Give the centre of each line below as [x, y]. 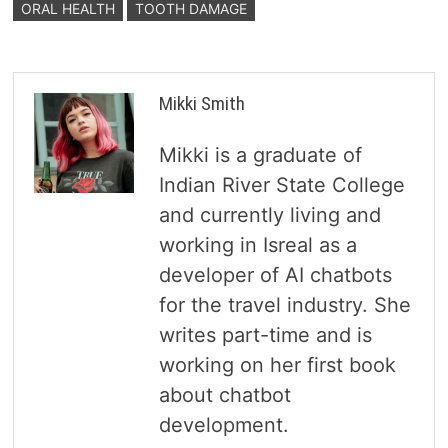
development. [223, 425]
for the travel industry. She [284, 305]
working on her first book [277, 365]
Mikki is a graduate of [260, 155]
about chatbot [224, 395]
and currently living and [269, 215]
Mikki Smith [201, 104]
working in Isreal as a [257, 245]
